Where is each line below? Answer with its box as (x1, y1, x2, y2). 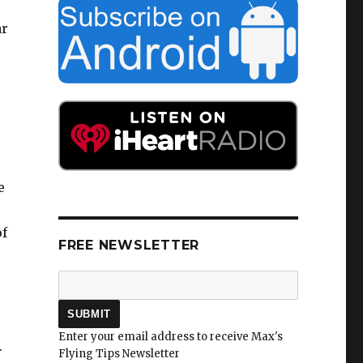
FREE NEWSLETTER (58, 237, 200, 254)
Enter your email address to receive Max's (58, 330, 283, 344)
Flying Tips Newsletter (58, 347, 180, 361)
